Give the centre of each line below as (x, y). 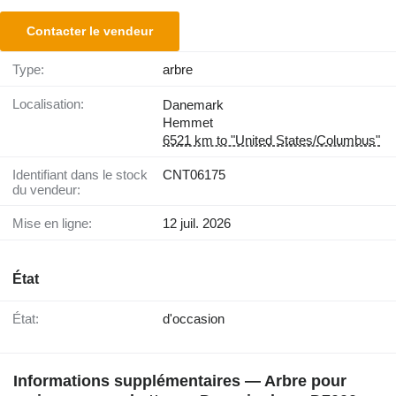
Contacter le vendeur (90, 31)
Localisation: (52, 104)
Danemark (193, 105)
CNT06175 (194, 175)
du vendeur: (46, 190)
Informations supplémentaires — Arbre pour (180, 381)
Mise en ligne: (58, 224)
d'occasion (194, 319)
